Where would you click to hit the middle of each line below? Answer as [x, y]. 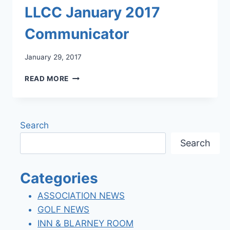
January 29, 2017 [53, 57]
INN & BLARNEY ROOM [85, 223]
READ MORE [47, 79]
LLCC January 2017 [92, 13]
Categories [59, 178]
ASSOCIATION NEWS [81, 195]
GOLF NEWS [63, 209]
